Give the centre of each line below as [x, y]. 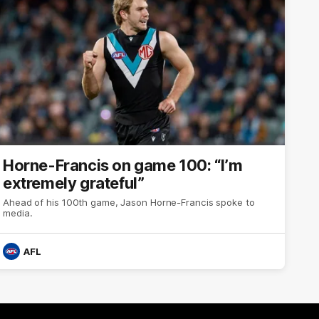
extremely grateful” [74, 183]
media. [18, 213]
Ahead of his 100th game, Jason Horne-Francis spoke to [129, 202]
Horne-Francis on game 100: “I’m [123, 165]
